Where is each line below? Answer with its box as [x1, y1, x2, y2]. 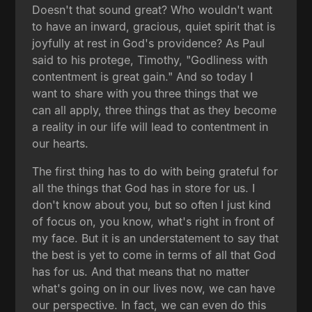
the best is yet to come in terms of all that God [32, 247, 276, 262]
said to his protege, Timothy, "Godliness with [32, 52, 268, 67]
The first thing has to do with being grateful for [32, 164, 279, 178]
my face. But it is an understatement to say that [32, 231, 279, 245]
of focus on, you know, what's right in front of [32, 214, 275, 228]
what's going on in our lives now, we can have [32, 281, 276, 295]
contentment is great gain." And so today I [32, 69, 253, 84]
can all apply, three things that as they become [32, 102, 277, 117]
